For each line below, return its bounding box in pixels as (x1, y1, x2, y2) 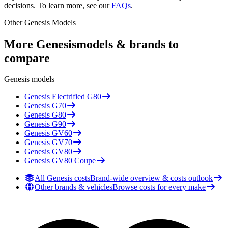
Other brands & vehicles (35, 183, 112, 192)
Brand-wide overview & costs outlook (90, 174, 213, 183)
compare (4, 51, 50, 65)
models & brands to (76, 37, 179, 51)
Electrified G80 (52, 92, 101, 101)
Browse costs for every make (112, 183, 206, 192)
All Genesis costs (35, 174, 90, 183)
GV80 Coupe (52, 156, 96, 165)
